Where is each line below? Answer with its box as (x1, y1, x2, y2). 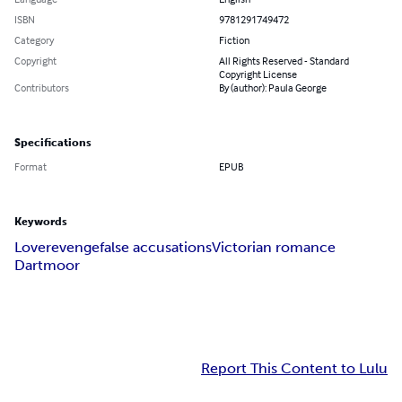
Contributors (14, 81, 69, 95)
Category (14, 33, 54, 48)
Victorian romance (212, 239, 336, 257)
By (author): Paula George (219, 81, 327, 95)
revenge (46, 239, 100, 257)
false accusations (100, 239, 212, 257)
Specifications (14, 136, 92, 150)
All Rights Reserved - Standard (219, 54, 349, 68)
